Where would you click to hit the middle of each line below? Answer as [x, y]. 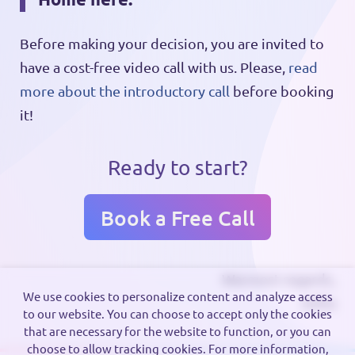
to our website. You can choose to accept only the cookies [177, 313]
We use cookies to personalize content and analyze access [177, 296]
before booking [281, 91]
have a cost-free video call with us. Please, [154, 67]
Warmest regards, [279, 278]
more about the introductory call [124, 91]
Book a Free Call [177, 217]
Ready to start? [177, 167]
